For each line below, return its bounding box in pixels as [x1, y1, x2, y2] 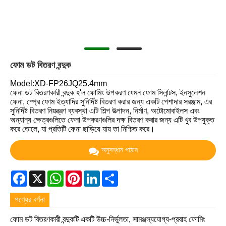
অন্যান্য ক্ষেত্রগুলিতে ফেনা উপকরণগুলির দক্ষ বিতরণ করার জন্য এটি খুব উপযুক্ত [10, 116, 214, 125]
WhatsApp [64, 169, 101, 179]
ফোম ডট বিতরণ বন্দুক [10, 60, 71, 70]
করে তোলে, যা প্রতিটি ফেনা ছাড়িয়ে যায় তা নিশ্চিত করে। [10, 125, 155, 134]
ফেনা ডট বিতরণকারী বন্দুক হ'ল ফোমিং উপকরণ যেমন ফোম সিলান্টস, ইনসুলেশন [10, 88, 205, 97]
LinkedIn [100, 169, 131, 179]
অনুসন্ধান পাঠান [101, 146, 138, 154]
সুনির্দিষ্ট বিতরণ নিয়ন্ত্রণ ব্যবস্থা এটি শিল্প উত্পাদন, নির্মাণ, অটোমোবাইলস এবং [10, 106, 200, 116]
